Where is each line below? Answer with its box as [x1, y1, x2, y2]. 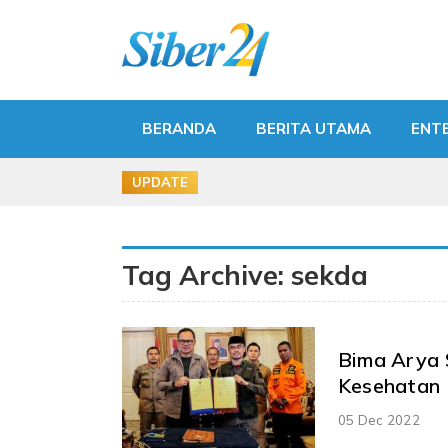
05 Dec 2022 [337, 411, 420, 428]
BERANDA [142, 119, 216, 138]
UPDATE [132, 173, 188, 190]
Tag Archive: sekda [122, 258, 368, 292]
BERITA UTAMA [256, 119, 371, 138]
